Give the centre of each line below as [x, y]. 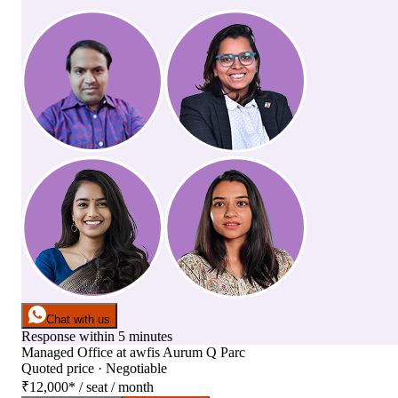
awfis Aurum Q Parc [187, 353]
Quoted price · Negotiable [94, 369]
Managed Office [67, 353]
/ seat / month [116, 387]
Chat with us [78, 320]
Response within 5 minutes [97, 337]
